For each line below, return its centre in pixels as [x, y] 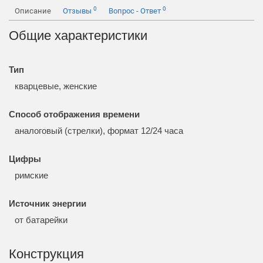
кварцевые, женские [57, 86]
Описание [33, 11]
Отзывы [78, 11]
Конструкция [46, 254]
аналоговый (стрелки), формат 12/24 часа [100, 131]
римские [33, 175]
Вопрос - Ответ [136, 11]
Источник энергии [48, 203]
